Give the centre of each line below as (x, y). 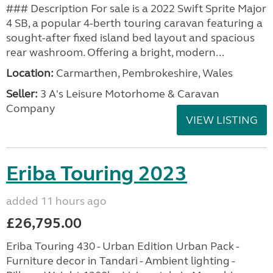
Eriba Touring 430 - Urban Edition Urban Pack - (122, 246)
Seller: (22, 94)
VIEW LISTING (222, 120)
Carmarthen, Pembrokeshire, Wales (143, 73)
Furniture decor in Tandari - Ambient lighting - (120, 261)
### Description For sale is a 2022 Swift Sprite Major (136, 9)
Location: (30, 73)
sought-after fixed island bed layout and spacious (130, 38)
